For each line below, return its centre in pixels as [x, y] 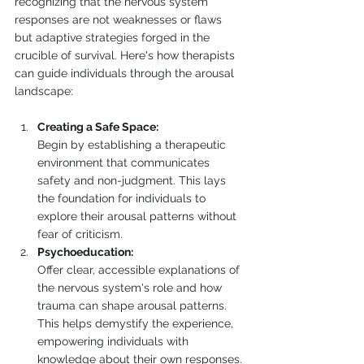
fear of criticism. [80, 234]
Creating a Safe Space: [98, 127]
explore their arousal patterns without [139, 216]
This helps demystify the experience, [137, 323]
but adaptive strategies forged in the [114, 37]
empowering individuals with [115, 341]
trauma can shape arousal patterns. [134, 305]
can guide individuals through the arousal [126, 73]
